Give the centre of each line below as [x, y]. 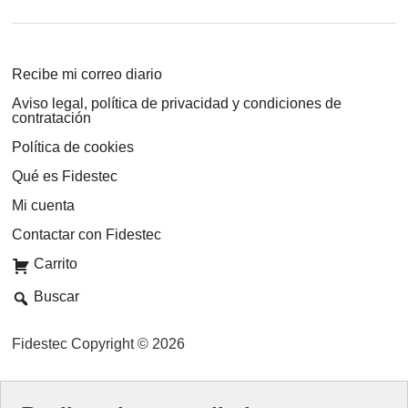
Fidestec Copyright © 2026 [99, 344]
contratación [52, 118]
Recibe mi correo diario [87, 75]
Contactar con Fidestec [87, 235]
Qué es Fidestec [65, 177]
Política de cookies [73, 148]
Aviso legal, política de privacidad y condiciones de [177, 104]
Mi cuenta [44, 206]
